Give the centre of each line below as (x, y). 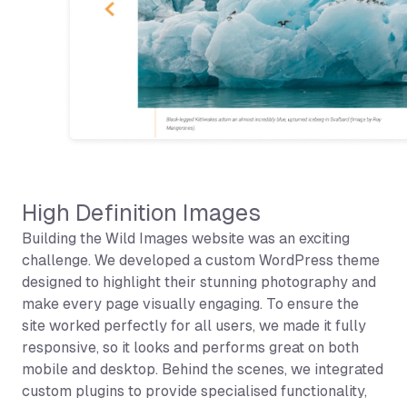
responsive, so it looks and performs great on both (190, 348)
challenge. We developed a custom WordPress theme (201, 261)
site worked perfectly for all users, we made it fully (194, 326)
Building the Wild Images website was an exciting (186, 239)
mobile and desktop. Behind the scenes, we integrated (203, 370)
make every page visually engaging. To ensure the (190, 304)
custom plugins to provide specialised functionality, (194, 392)
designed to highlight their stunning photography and (199, 283)
